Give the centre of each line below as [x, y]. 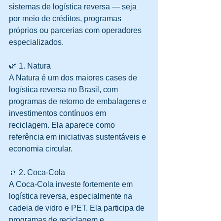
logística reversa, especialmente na [72, 196]
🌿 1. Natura [30, 66]
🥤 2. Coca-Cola [37, 173]
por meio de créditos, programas [66, 19]
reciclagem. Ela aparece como [63, 125]
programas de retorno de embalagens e [79, 102]
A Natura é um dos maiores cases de [74, 78]
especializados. [36, 42]
